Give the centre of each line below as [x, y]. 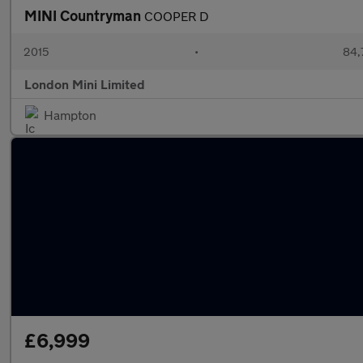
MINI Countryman [84, 15]
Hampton [70, 115]
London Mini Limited [85, 84]
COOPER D [177, 16]
